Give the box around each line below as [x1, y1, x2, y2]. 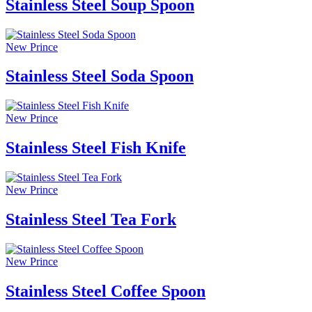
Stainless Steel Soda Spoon [6, 67, 194, 86]
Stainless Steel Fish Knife [6, 139, 186, 157]
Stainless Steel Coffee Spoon [6, 281, 205, 300]
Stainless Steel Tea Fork [6, 210, 176, 229]
